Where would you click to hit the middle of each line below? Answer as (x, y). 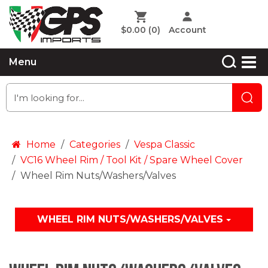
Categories (95, 145)
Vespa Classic (165, 145)
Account (187, 30)
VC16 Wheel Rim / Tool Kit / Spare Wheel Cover (132, 160)
